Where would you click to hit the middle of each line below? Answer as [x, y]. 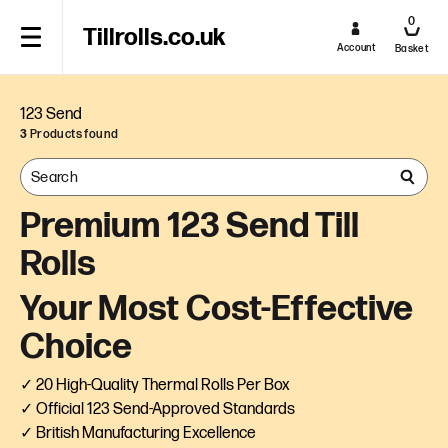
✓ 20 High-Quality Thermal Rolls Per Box [155, 385]
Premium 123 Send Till [189, 226]
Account [356, 48]
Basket [411, 49]
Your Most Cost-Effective [216, 309]
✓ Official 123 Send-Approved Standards [157, 409]
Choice [76, 347]
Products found [73, 134]
